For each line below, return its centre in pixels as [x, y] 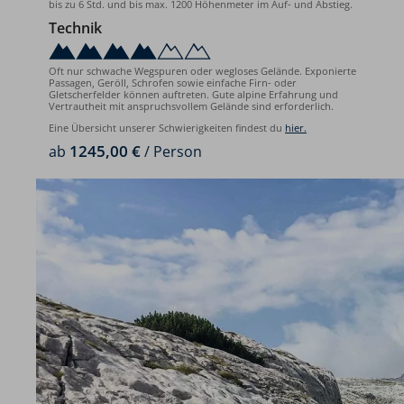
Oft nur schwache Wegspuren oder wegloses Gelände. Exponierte [202, 70]
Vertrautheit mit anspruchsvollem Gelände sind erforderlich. [191, 106]
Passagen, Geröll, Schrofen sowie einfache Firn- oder [173, 82]
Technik [75, 28]
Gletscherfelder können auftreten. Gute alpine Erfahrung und [193, 94]
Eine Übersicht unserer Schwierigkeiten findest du [167, 128]
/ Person [171, 152]
